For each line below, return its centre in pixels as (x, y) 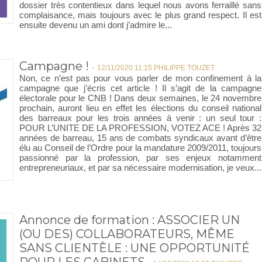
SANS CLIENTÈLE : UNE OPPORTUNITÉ (135, 248)
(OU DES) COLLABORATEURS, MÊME (127, 234)
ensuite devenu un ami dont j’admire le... (96, 25)
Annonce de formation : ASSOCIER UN (130, 220)
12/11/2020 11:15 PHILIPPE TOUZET (156, 68)
